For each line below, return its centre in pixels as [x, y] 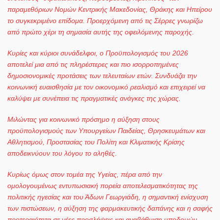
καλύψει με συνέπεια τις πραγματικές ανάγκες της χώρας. [94, 98]
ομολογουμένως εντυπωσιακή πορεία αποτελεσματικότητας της [103, 185]
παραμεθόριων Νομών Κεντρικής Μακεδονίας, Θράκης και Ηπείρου [110, 9]
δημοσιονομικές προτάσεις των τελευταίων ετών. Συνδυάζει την [102, 75]
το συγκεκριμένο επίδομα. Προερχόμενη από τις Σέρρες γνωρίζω [105, 20]
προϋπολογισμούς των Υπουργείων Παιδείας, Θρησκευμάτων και [106, 130]
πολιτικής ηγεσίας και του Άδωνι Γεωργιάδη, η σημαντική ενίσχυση [108, 197]
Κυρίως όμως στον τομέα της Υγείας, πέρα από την [85, 174]
